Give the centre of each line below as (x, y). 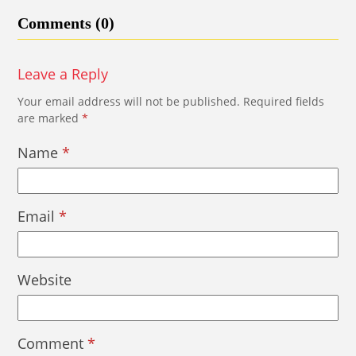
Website (45, 280)
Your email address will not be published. (129, 102)
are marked (50, 118)
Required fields (284, 102)
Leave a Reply (63, 74)
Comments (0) (66, 23)
